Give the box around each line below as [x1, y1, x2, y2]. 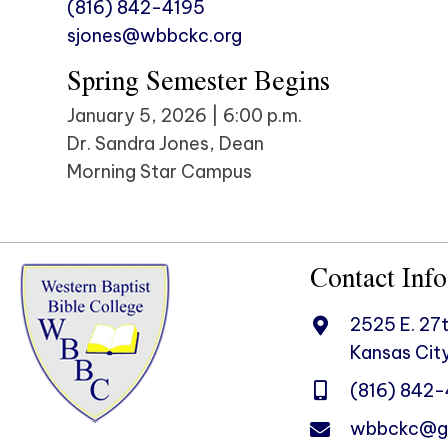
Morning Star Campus [67, 160, 253, 183]
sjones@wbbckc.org [67, 24, 243, 47]
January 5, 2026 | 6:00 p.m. [67, 104, 303, 127]
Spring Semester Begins [67, 61, 331, 99]
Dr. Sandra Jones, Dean [67, 132, 265, 155]
